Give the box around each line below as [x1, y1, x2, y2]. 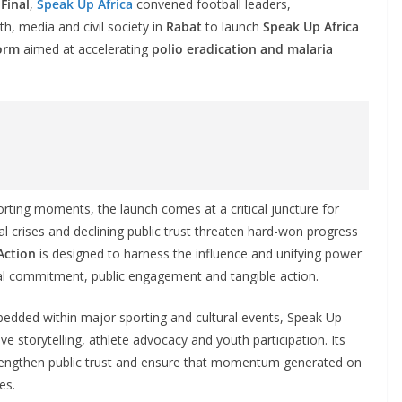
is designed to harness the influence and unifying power [36, 244, 362, 262]
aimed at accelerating [20, 39, 152, 57]
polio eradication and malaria [152, 39, 333, 57]
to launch [202, 17, 263, 35]
